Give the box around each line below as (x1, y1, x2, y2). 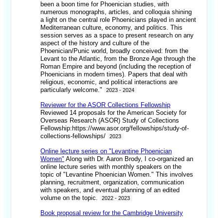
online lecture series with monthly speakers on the (40, 163, 182, 171)
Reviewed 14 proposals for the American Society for (40, 109, 187, 117)
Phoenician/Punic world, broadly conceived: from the (40, 47, 189, 55)
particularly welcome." (40, 86, 105, 94)
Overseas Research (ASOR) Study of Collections (40, 117, 180, 125)
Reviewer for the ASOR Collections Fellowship (40, 101, 171, 109)
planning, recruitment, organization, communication (40, 179, 184, 186)
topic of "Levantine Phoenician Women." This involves (40, 171, 194, 179)
